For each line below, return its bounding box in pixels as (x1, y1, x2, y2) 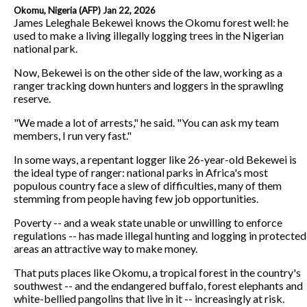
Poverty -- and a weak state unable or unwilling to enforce (14, 215, 282, 229)
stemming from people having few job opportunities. (14, 191, 258, 205)
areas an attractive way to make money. (14, 241, 197, 255)
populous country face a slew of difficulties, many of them (14, 178, 282, 192)
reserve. (14, 91, 51, 105)
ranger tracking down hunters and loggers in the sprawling (14, 78, 284, 92)
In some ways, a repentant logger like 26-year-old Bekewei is (14, 152, 297, 166)
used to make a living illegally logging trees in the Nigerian (14, 28, 284, 42)
